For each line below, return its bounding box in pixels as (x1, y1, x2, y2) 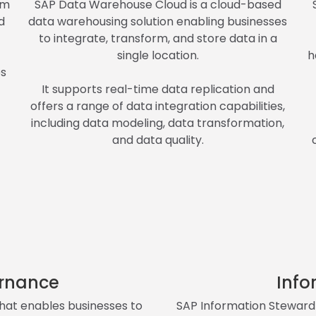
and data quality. (111, 131, 204, 148)
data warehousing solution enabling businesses (28, 13, 288, 30)
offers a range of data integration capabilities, (30, 97, 286, 114)
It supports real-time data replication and (41, 80, 274, 97)
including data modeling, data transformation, (31, 114, 285, 131)
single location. (116, 47, 199, 63)
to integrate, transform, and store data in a (38, 30, 277, 47)
